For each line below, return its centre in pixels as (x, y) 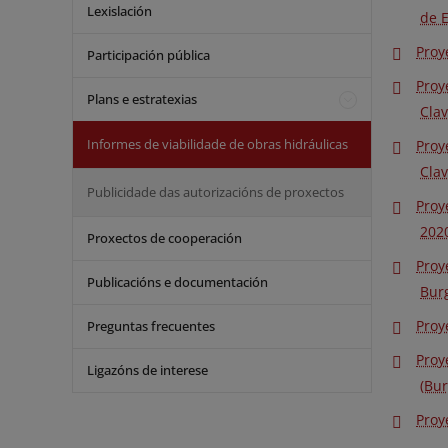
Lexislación (119, 11)
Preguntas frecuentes (151, 326)
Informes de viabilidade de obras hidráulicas (217, 144)
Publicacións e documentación (177, 282)
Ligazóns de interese (147, 370)
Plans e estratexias (142, 99)
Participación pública (148, 55)
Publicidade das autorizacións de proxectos (215, 192)
